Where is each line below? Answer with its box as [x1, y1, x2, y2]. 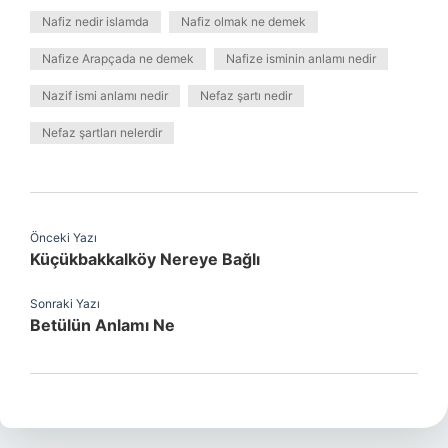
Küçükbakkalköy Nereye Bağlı [30, 249, 260, 269]
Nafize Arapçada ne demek [42, 51, 194, 66]
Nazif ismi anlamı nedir [42, 88, 168, 103]
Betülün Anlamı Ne [30, 315, 175, 335]
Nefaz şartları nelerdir [42, 125, 162, 140]
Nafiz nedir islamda [42, 14, 149, 29]
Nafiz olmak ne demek [181, 14, 306, 29]
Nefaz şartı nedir [200, 88, 292, 103]
